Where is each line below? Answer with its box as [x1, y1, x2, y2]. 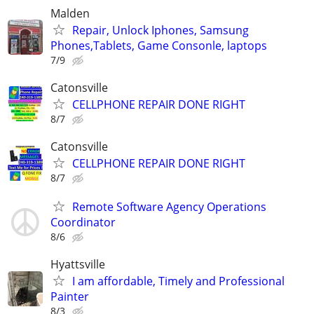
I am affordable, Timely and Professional [72, 273, 285, 289]
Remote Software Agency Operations [72, 199, 266, 215]
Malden [50, 5, 90, 21]
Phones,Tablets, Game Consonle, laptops [50, 37, 267, 53]
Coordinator [50, 214, 116, 231]
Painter [50, 289, 89, 305]
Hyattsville [50, 257, 105, 273]
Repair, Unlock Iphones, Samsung [72, 22, 249, 38]
